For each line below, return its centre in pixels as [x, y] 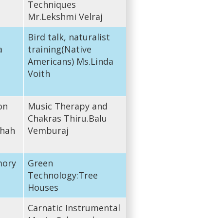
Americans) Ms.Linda [70, 61]
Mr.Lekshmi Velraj [65, 16]
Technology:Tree [63, 175]
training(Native [59, 49]
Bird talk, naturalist [69, 37]
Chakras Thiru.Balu [67, 118]
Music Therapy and [67, 106]
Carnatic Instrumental [74, 208]
